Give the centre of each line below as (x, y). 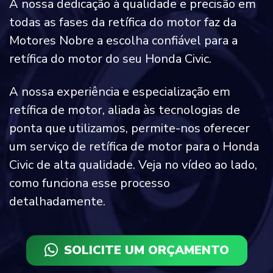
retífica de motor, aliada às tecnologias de (125, 110)
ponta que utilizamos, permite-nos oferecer (129, 129)
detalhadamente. (57, 202)
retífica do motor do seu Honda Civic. (110, 59)
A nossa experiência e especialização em (120, 92)
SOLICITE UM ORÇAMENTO (146, 250)
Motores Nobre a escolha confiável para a (123, 41)
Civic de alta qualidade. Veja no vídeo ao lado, (133, 165)
